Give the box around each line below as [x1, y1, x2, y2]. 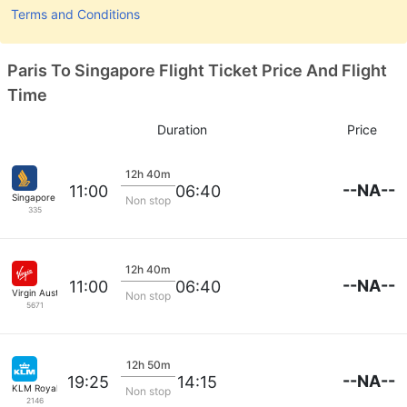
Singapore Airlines [12, 192, 89, 203]
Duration [156, 121, 207, 137]
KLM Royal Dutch [12, 382, 87, 393]
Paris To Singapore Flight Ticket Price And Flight [7, 61, 387, 80]
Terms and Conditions [11, 6, 140, 22]
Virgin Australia [12, 287, 77, 298]
